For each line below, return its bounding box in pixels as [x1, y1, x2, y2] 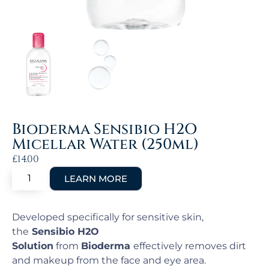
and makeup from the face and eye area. [12, 255, 206, 266]
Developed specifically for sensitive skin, [12, 211, 204, 223]
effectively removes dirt [133, 240, 246, 252]
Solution [12, 240, 53, 252]
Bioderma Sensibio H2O [12, 119, 197, 139]
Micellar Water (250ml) [12, 134, 199, 154]
